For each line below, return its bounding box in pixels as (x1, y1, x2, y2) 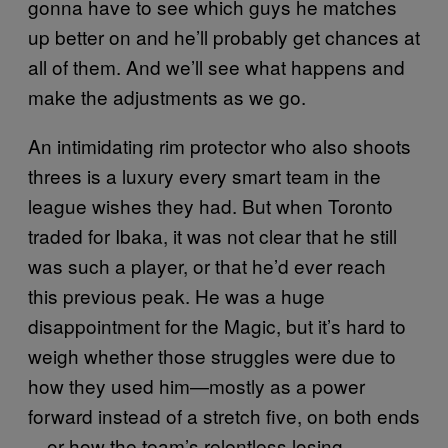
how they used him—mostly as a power (28, 371, 365, 399)
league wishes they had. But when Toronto (28, 191, 393, 219)
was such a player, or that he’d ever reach (28, 251, 386, 279)
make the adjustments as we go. (28, 82, 306, 110)
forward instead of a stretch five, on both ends (28, 401, 420, 429)
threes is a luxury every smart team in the (28, 161, 381, 189)
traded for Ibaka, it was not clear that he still (28, 221, 397, 249)
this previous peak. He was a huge (28, 281, 325, 309)
